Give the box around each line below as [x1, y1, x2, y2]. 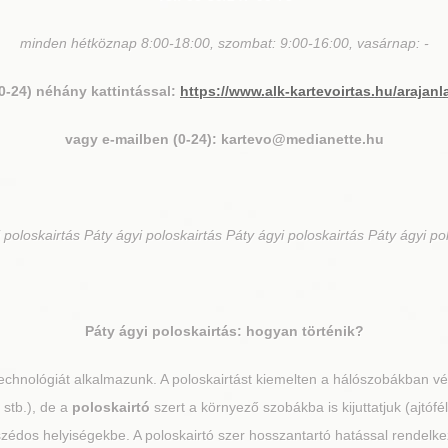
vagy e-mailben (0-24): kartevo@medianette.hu [64, 131, 384, 147]
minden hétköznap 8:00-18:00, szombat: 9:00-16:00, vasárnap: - [19, 35, 429, 51]
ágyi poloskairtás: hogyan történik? [114, 323, 364, 339]
